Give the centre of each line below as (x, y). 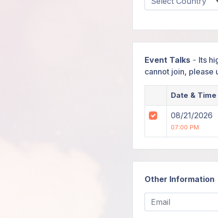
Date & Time (194, 95)
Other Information (180, 179)
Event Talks (167, 60)
